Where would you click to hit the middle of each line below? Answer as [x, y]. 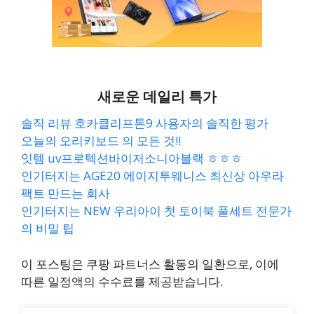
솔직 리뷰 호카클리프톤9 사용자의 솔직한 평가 [145, 123]
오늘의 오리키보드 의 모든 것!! [101, 141]
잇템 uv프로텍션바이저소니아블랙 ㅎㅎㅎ [132, 158]
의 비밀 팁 [48, 228]
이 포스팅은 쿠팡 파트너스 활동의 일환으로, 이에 [150, 264]
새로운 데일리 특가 [157, 96]
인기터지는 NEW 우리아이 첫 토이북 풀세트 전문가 [156, 211]
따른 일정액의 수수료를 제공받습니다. [122, 281]
